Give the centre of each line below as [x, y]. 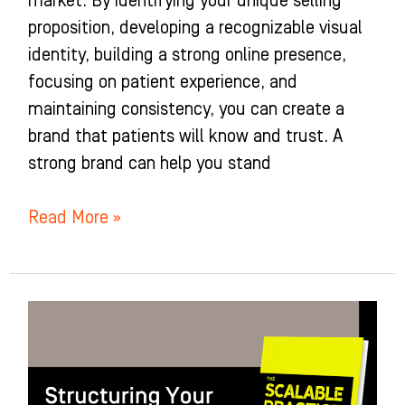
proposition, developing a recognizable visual [195, 28]
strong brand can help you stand [149, 163]
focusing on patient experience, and [162, 82]
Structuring [70, 313]
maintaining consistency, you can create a [186, 109]
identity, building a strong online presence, [187, 55]
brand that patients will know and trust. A [185, 136]
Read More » [74, 217]
